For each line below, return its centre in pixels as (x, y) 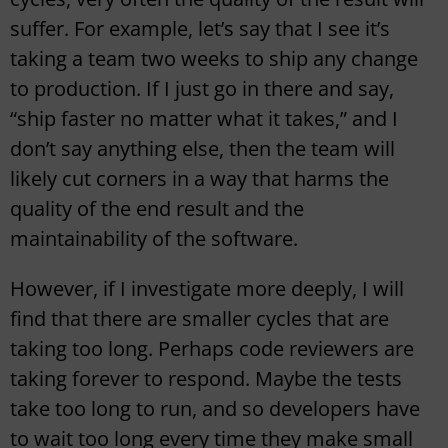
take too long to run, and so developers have (215, 409)
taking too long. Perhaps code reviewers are (212, 349)
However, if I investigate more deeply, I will (207, 289)
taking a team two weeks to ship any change (214, 59)
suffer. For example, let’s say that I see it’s (200, 29)
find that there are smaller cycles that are (199, 319)
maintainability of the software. (154, 239)
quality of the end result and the (157, 209)
